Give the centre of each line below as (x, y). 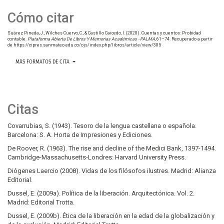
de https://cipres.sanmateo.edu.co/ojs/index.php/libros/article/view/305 (84, 45)
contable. (17, 39)
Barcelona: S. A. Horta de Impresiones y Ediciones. (80, 135)
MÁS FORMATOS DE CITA (43, 62)
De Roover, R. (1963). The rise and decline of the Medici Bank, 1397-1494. (112, 148)
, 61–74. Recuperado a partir (184, 39)
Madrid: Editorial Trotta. (41, 202)
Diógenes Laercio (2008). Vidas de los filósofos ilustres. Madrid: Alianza (112, 171)
